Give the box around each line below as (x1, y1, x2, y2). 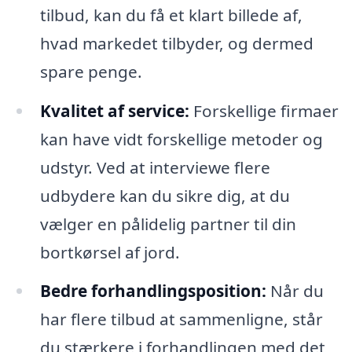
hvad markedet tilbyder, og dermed (39, 31, 313, 54)
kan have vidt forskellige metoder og (39, 127, 323, 150)
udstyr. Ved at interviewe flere (39, 156, 270, 178)
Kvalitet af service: (39, 99, 189, 122)
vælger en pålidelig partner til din (39, 212, 296, 235)
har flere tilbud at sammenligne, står (39, 308, 323, 331)
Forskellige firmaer (189, 99, 339, 122)
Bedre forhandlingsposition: (39, 280, 266, 302)
